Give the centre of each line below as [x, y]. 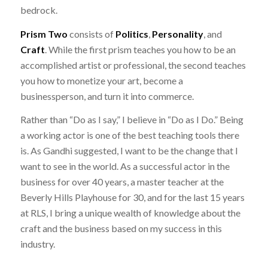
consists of [91, 33]
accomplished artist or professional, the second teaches [133, 65]
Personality [177, 33]
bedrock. [39, 10]
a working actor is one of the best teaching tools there [130, 135]
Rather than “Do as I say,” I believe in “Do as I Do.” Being [132, 120]
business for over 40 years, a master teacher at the [122, 182]
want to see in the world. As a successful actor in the [125, 166]
